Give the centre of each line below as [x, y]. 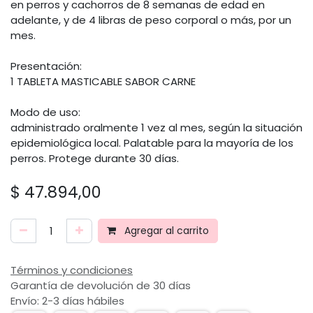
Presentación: [46, 66]
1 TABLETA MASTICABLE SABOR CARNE [103, 81]
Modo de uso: [45, 112]
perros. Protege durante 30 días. [95, 158]
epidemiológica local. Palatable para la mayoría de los [152, 143]
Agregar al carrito [165, 231]
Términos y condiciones [72, 270]
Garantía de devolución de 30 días [101, 285]
